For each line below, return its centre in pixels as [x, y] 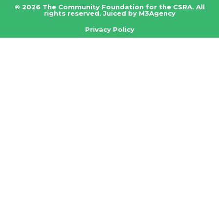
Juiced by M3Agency [139, 13]
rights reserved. [73, 13]
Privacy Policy [109, 29]
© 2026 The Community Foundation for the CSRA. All [109, 7]
